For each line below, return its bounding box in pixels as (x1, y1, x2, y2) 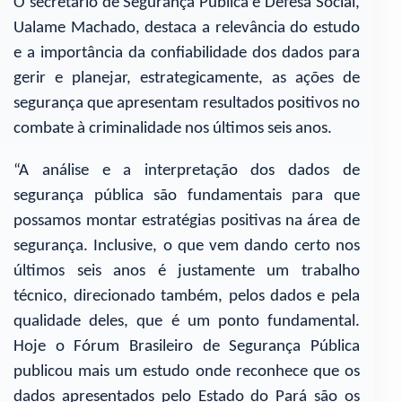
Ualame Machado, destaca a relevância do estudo (13, 19, 360, 37)
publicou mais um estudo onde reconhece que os (13, 363, 360, 380)
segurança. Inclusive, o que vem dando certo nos (13, 237, 360, 255)
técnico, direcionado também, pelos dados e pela (13, 287, 360, 305)
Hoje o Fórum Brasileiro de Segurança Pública (13, 337, 360, 355)
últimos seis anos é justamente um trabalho (13, 262, 360, 280)
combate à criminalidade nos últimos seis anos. (13, 119, 333, 137)
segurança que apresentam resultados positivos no (13, 94, 360, 112)
